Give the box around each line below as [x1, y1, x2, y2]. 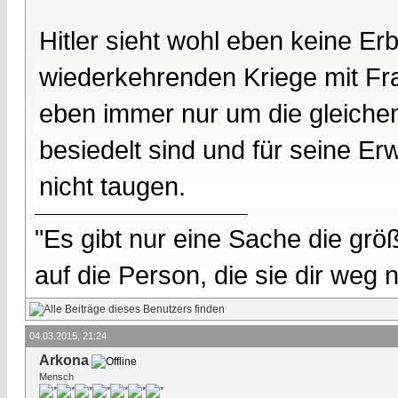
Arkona [39, 352, 89, 368]
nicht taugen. [39, 171, 186, 201]
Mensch [39, 370, 74, 382]
